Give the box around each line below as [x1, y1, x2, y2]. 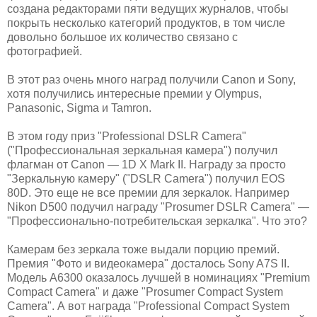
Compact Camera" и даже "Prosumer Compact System [7, 285, 283, 298]
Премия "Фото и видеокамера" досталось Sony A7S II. [7, 257, 289, 270]
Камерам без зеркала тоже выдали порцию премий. [7, 243, 279, 255]
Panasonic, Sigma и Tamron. [7, 101, 151, 114]
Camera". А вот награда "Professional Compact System [7, 299, 289, 312]
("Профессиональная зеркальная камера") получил [7, 144, 277, 156]
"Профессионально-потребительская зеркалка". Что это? [7, 214, 307, 227]
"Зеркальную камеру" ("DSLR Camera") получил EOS [7, 172, 285, 185]
